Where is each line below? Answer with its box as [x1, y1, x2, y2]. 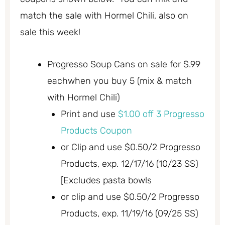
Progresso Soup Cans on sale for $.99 [47, 59, 200, 70]
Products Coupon [61, 125, 132, 137]
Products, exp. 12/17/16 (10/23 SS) [61, 158, 198, 170]
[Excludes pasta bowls [61, 175, 152, 186]
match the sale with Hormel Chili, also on [20, 10, 188, 21]
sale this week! [20, 26, 80, 38]
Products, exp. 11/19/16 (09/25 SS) [61, 208, 198, 219]
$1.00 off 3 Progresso [118, 108, 204, 120]
